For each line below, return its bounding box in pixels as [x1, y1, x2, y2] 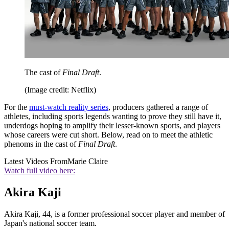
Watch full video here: [4, 166, 75, 175]
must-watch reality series [29, 103, 108, 112]
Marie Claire [67, 157, 108, 166]
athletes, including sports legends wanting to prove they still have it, [4, 112, 221, 121]
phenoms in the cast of [4, 140, 76, 149]
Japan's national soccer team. [4, 219, 97, 228]
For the [4, 103, 29, 112]
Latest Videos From [4, 157, 67, 166]
